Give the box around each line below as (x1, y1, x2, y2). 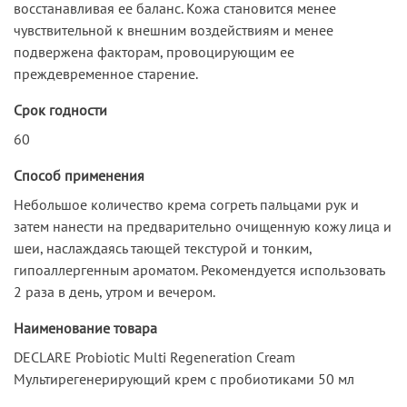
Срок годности (14, 100, 107, 119)
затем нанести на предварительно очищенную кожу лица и (14, 216, 392, 235)
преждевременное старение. (14, 64, 198, 83)
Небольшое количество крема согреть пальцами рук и (14, 194, 359, 213)
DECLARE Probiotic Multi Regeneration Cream (14, 347, 295, 366)
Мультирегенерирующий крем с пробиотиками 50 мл (14, 369, 354, 388)
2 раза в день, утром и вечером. (14, 282, 215, 301)
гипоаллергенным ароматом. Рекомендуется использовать (14, 260, 384, 279)
